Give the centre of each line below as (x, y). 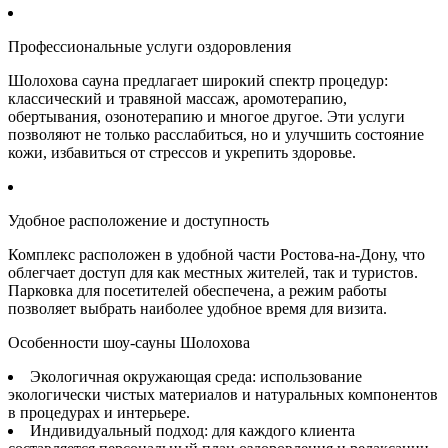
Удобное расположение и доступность (138, 220)
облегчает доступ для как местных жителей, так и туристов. (213, 272)
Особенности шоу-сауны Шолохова (129, 342)
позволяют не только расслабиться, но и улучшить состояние (216, 134)
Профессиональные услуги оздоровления (149, 46)
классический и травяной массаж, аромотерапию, (177, 98)
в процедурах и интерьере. (99, 412)
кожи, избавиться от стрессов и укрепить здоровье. (182, 152)
